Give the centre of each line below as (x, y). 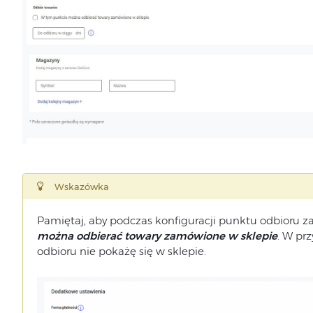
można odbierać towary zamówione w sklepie (157, 236)
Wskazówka (81, 187)
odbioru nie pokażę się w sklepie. (121, 252)
